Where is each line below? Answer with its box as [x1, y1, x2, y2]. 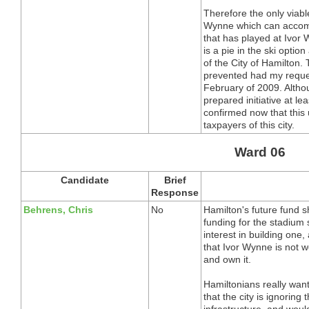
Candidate [61, 174, 109, 186]
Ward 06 [234, 144, 286, 159]
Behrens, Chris [23, 203, 93, 215]
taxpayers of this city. [203, 119, 295, 130]
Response [151, 186, 199, 198]
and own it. [203, 253, 251, 265]
